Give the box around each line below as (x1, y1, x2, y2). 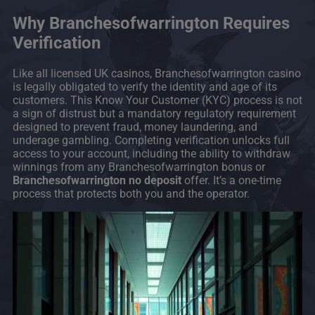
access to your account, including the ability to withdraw (13, 146, 290, 160)
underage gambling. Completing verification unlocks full (13, 133, 290, 147)
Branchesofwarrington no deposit (13, 173, 181, 187)
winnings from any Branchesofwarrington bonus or (13, 160, 265, 174)
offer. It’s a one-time (181, 173, 281, 187)
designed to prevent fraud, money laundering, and (13, 120, 257, 134)
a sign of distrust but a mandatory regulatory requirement (13, 106, 296, 120)
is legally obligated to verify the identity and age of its (13, 79, 277, 94)
